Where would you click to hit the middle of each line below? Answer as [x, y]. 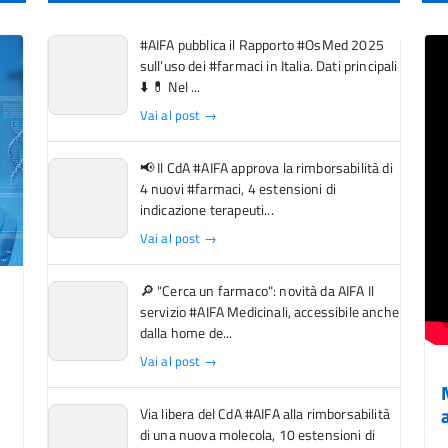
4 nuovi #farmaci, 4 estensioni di [238, 189]
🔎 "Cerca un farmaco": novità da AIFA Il [257, 291]
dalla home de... [186, 333]
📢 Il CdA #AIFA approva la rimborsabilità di [266, 168]
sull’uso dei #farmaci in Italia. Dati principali [268, 66]
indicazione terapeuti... [206, 210]
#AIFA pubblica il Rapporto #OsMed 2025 [261, 45]
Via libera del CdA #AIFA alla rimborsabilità [264, 414]
